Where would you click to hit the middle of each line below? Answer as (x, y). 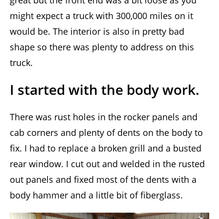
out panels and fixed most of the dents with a (103, 180)
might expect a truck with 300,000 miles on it (101, 16)
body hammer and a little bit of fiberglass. (96, 195)
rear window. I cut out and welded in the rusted (107, 164)
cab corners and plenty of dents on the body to (106, 133)
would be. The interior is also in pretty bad (97, 32)
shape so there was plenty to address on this (102, 47)
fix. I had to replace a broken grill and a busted (106, 148)
